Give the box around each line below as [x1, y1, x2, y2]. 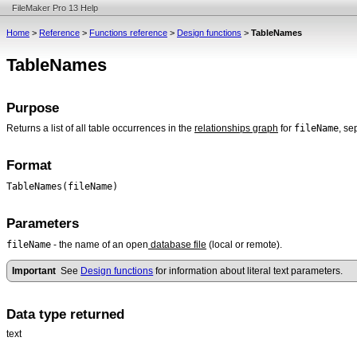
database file [148, 238, 206, 250]
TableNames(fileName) [6, 179, 118, 192]
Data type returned [6, 306, 124, 322]
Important [12, 265, 61, 277]
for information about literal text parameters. [153, 265, 343, 277]
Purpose [6, 100, 59, 116]
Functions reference [89, 28, 167, 37]
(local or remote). [206, 238, 282, 250]
